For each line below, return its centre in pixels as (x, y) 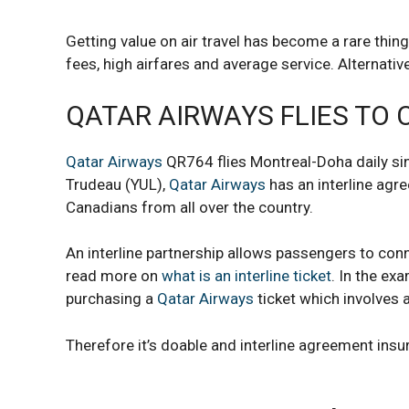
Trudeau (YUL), (117, 184)
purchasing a (111, 299)
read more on (114, 276)
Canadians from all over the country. (189, 207)
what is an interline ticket (246, 276)
